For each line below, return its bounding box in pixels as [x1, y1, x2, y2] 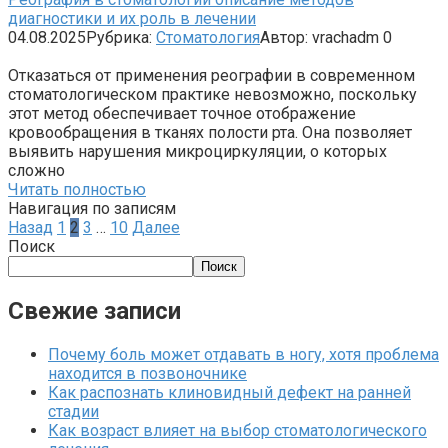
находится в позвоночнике [48, 363, 247, 383]
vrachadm [312, 27, 379, 47]
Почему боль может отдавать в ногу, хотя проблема [48, 344, 439, 364]
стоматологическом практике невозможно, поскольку [8, 84, 417, 104]
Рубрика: [86, 27, 152, 47]
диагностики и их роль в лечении [8, 8, 256, 28]
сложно [8, 160, 65, 180]
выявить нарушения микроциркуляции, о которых [8, 141, 387, 161]
